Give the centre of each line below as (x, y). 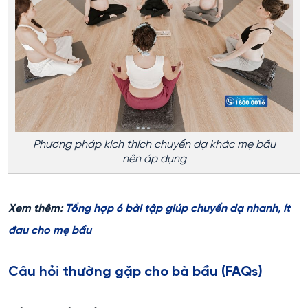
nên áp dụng (154, 159)
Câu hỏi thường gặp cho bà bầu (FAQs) (135, 272)
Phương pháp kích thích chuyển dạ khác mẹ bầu (154, 144)
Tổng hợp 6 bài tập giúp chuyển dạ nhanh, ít (178, 208)
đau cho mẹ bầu (50, 230)
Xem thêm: (37, 208)
